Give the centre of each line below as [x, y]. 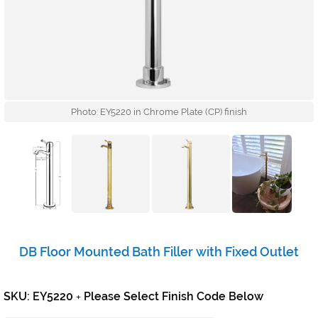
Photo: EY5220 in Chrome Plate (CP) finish [159, 112]
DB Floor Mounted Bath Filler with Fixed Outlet [159, 252]
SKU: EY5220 [40, 297]
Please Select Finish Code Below [172, 297]
